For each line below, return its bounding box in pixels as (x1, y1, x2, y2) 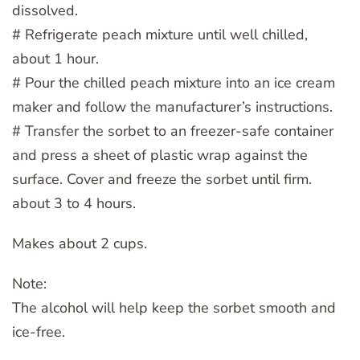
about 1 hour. (12, 48, 99, 68)
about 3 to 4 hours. (12, 193, 136, 213)
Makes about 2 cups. (12, 233, 147, 253)
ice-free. (12, 321, 65, 342)
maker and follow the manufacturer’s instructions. (12, 96, 333, 117)
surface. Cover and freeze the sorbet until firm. (12, 169, 312, 189)
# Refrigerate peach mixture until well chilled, (12, 24, 308, 44)
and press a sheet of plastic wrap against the (12, 145, 308, 165)
